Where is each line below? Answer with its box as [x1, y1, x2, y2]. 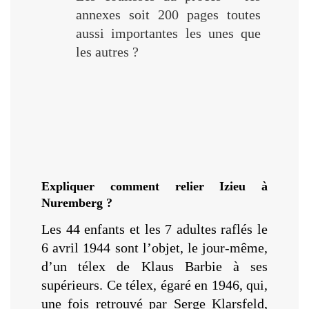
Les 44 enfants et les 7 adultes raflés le [41, 221, 268, 237]
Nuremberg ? [41, 195, 112, 210]
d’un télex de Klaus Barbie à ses [41, 258, 268, 274]
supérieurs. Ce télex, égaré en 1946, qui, [41, 277, 268, 292]
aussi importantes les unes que [76, 25, 261, 41]
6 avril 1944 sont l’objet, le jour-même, [41, 239, 268, 255]
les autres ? [76, 43, 139, 59]
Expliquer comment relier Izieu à [41, 179, 268, 193]
